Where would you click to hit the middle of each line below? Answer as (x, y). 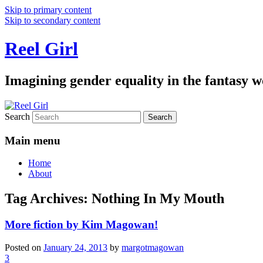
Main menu (33, 140)
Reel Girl (41, 49)
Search (17, 116)
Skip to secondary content (53, 20)
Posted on (24, 247)
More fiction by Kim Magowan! (81, 225)
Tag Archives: (48, 199)
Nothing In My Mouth (158, 199)
